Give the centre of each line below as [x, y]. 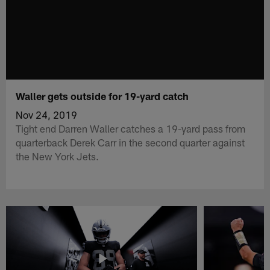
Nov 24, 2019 [47, 114]
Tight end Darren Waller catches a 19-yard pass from [131, 128]
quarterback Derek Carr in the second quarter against [130, 142]
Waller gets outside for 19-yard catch [102, 96]
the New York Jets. [58, 156]
